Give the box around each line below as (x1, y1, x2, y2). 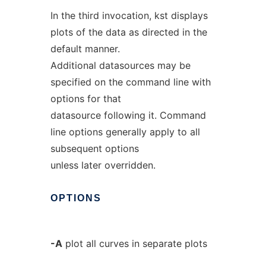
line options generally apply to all (50, 126, 200, 138)
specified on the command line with (50, 76, 211, 88)
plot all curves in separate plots (62, 237, 207, 249)
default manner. (50, 43, 120, 55)
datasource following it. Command (50, 109, 206, 121)
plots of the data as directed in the (50, 26, 207, 38)
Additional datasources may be (50, 59, 191, 71)
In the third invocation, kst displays (50, 9, 208, 21)
